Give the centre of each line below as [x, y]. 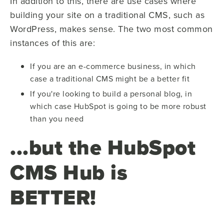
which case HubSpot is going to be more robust [118, 106]
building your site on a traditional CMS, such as [107, 14]
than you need [57, 118]
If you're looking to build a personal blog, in [111, 93]
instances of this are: [52, 42]
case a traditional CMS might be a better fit [110, 78]
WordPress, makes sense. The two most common [111, 28]
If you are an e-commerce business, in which [113, 66]
